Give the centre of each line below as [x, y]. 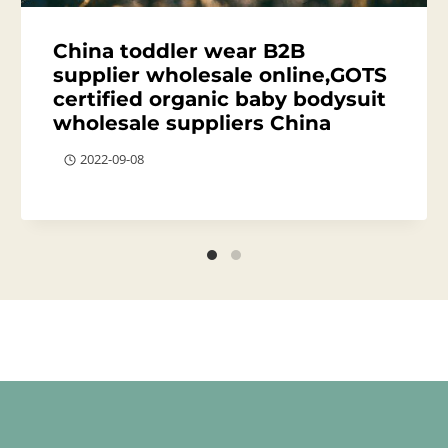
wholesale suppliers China [192, 122]
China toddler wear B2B [179, 50]
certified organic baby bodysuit [220, 98]
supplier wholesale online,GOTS [220, 74]
